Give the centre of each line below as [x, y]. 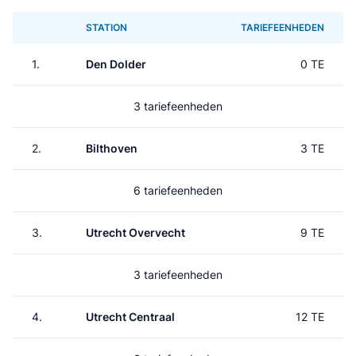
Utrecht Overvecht [135, 232]
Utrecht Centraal [130, 317]
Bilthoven [112, 148]
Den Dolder [116, 64]
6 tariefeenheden [178, 190]
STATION [106, 27]
